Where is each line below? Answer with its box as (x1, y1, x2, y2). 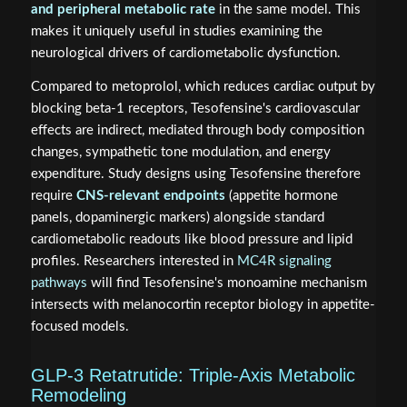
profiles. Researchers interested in (30, 253, 237, 268)
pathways (30, 275, 87, 290)
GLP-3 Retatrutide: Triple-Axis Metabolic (30, 364, 355, 385)
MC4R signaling (236, 253, 332, 268)
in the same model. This (214, 2, 361, 16)
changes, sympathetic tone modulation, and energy (30, 144, 331, 159)
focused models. (30, 319, 129, 333)
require (30, 188, 76, 203)
